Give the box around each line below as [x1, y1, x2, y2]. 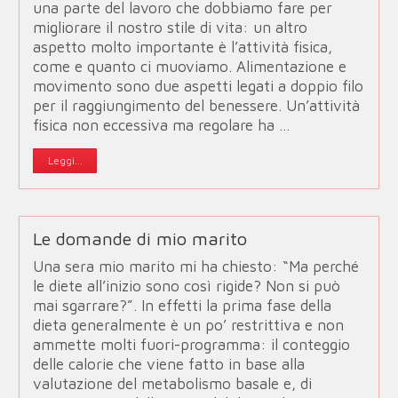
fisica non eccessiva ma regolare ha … [33, 116, 291, 134]
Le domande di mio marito [33, 228, 248, 250]
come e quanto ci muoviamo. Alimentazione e [33, 58, 347, 76]
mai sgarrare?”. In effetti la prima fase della [33, 297, 332, 315]
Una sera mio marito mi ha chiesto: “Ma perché [33, 258, 360, 276]
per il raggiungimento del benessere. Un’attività [33, 97, 361, 115]
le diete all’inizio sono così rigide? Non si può [33, 277, 341, 296]
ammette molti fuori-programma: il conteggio [33, 336, 351, 354]
